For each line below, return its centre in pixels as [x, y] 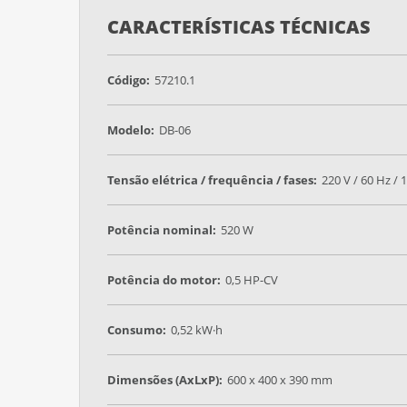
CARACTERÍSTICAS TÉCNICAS [239, 27]
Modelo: [131, 129]
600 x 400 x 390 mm [280, 379]
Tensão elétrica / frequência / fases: [212, 179]
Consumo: [137, 329]
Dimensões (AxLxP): [165, 379]
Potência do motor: [164, 279]
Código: [129, 79]
